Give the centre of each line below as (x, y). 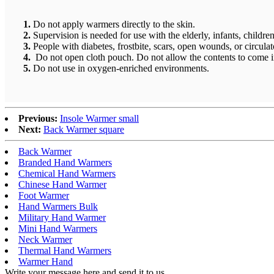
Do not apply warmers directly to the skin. (113, 24)
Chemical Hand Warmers (67, 174)
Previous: (38, 119)
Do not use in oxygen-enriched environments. (120, 68)
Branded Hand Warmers (65, 163)
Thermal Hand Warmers (65, 251)
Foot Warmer (44, 196)
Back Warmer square (84, 130)
